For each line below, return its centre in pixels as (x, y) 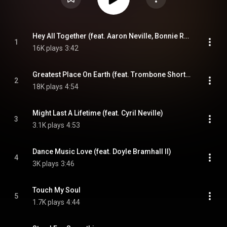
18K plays (48, 87)
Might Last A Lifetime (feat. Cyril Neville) (98, 113)
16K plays (48, 48)
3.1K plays (48, 125)
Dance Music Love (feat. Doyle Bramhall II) (102, 152)
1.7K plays (48, 202)
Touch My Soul (56, 190)
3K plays (46, 164)
